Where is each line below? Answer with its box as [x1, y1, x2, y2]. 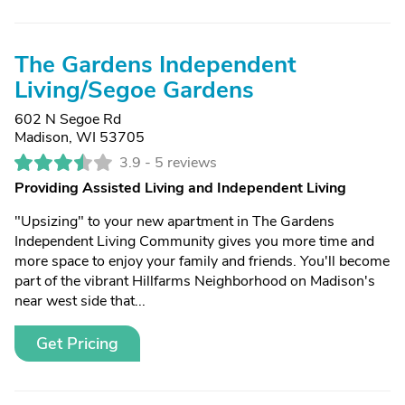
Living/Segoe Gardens [14, 74, 254, 106]
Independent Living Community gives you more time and [14, 231, 374, 251]
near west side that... [14, 291, 146, 311]
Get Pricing [36, 333, 118, 354]
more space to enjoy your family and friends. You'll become [14, 251, 390, 271]
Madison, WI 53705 [14, 127, 145, 147]
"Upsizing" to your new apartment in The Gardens [14, 212, 334, 231]
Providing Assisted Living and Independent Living [14, 178, 346, 198]
